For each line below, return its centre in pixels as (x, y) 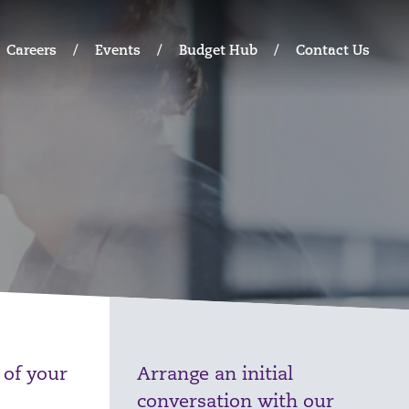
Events (118, 50)
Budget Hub (218, 50)
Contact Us (333, 50)
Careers (31, 50)
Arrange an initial (215, 373)
